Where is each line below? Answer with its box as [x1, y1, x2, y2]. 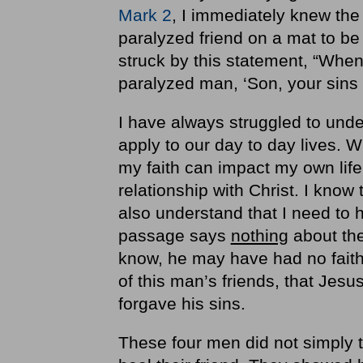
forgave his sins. [117, 294, 250, 314]
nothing [230, 226, 288, 246]
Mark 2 [117, 6, 172, 25]
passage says [117, 226, 231, 246]
